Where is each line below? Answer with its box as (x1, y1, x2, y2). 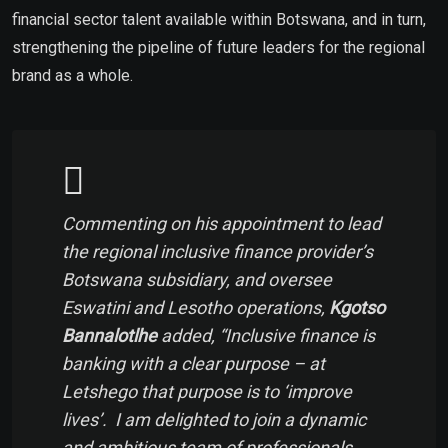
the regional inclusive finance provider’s (62, 240, 373, 262)
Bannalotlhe (62, 324, 157, 346)
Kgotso (329, 296, 385, 318)
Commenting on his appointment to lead (62, 212, 381, 234)
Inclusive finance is (225, 324, 375, 346)
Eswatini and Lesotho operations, (62, 296, 329, 318)
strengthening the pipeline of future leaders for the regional (12, 37, 425, 57)
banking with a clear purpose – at (62, 352, 325, 374)
